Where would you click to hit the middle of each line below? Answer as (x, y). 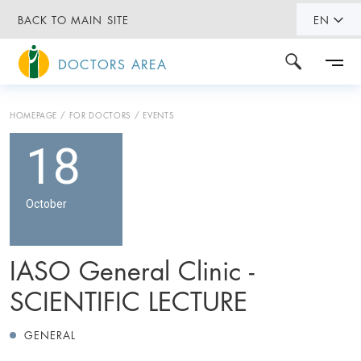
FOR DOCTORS (100, 114)
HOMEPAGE (34, 114)
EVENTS (159, 114)
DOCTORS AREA (113, 64)
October (46, 203)
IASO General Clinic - (132, 268)
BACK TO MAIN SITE (73, 19)
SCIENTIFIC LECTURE (129, 299)
